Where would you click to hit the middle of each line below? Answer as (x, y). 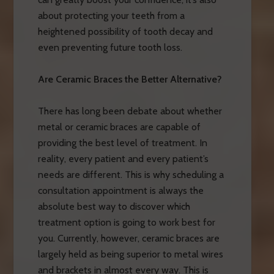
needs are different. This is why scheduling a (131, 174)
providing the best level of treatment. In (122, 143)
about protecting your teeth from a (111, 15)
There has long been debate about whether (130, 111)
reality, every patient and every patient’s (123, 158)
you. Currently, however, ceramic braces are (128, 238)
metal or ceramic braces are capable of (119, 127)
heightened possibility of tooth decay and (125, 31)
